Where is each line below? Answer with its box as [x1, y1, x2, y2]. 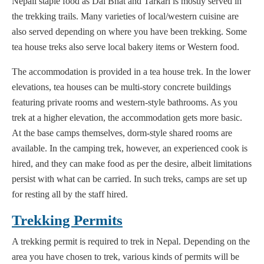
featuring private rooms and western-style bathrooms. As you [12, 97, 237, 108]
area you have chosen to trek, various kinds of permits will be [12, 252, 239, 262]
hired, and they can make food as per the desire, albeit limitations [12, 159, 252, 169]
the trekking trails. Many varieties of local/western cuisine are [12, 11, 239, 22]
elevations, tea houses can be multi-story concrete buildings [12, 82, 231, 93]
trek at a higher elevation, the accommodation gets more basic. [12, 113, 242, 123]
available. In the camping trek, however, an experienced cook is [12, 143, 247, 154]
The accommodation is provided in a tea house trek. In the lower [12, 67, 250, 77]
